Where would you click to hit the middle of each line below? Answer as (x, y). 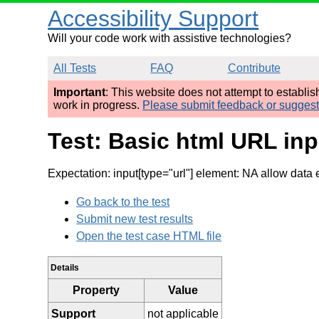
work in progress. (98, 105)
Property (96, 290)
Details (65, 267)
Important (80, 92)
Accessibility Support (153, 19)
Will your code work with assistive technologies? (170, 38)
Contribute (254, 68)
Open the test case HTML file (149, 236)
